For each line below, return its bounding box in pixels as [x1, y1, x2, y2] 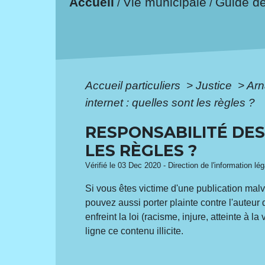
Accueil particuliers [85, 79, 184, 92]
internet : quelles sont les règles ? [85, 96, 256, 109]
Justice [196, 79, 235, 92]
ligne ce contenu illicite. [85, 225, 184, 236]
